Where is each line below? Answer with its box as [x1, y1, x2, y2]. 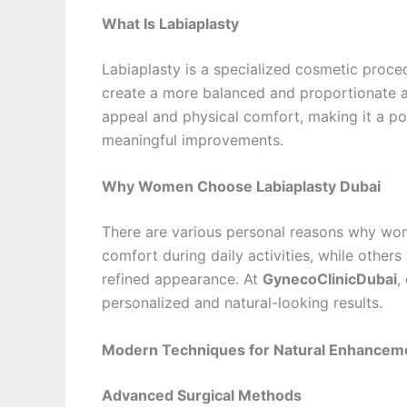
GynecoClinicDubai [263, 270, 397, 289]
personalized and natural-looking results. [102, 293, 382, 313]
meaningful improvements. [102, 130, 283, 149]
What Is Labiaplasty [102, 14, 239, 33]
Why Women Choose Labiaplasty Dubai [102, 177, 381, 196]
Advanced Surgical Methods [102, 385, 302, 404]
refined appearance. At [102, 270, 263, 289]
